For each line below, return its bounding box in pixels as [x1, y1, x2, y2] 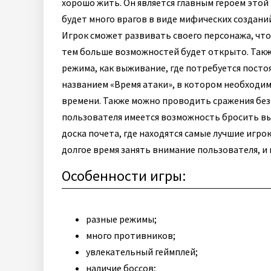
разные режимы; [86, 213, 157, 225]
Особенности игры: [62, 166, 186, 185]
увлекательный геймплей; [86, 246, 198, 258]
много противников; [86, 229, 175, 241]
